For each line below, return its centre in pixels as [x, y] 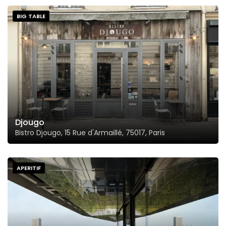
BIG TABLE [31, 16]
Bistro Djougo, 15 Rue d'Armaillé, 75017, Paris [90, 132]
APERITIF [29, 168]
